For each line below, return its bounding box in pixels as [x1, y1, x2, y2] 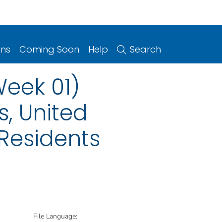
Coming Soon [19, 43, 79, 55]
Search [130, 43, 161, 55]
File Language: [33, 211, 77, 221]
